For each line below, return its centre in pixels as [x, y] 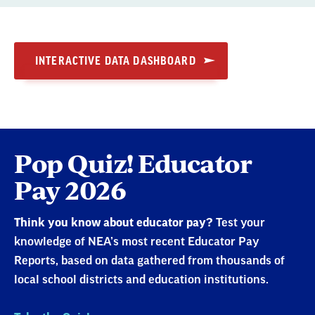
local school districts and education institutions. [141, 279]
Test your [239, 223]
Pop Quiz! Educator [133, 162]
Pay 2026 [70, 189]
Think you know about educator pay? [114, 223]
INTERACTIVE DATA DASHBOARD [116, 61]
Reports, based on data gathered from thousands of [149, 261]
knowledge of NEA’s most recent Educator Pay [136, 242]
